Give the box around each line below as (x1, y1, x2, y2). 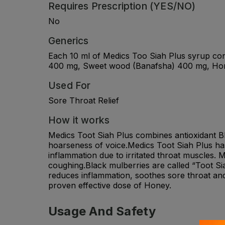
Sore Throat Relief (48, 95, 119, 105)
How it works (48, 114, 110, 126)
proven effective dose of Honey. (48, 180, 171, 190)
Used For (48, 79, 91, 91)
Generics (48, 34, 89, 47)
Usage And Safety (48, 203, 156, 218)
